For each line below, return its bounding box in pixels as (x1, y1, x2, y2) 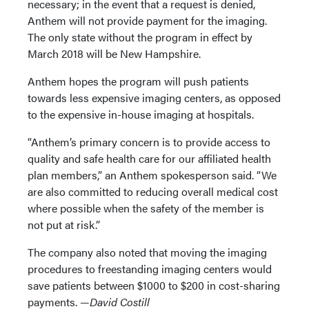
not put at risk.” (28, 217, 100, 232)
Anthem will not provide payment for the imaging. (28, 12, 267, 28)
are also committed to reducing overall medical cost (28, 183, 278, 199)
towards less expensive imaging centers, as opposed (28, 90, 281, 106)
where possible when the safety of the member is (28, 200, 264, 216)
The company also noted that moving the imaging (28, 244, 267, 260)
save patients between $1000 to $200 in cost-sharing (28, 277, 280, 293)
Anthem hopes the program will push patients (28, 73, 249, 89)
